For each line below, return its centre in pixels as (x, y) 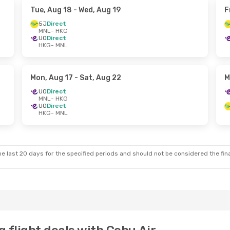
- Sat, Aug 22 (97, 78)
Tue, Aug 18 (51, 10)
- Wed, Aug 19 (96, 10)
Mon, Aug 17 (51, 78)
